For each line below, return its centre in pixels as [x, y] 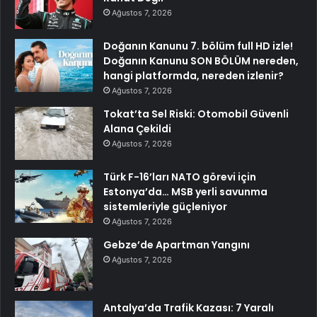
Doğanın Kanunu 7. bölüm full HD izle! [198, 46]
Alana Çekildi [137, 128]
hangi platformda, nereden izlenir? [194, 75]
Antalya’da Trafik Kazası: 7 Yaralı [189, 307]
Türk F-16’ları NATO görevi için [180, 177]
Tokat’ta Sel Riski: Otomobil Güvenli [196, 114]
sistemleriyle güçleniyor [165, 206]
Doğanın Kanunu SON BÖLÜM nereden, [201, 60]
